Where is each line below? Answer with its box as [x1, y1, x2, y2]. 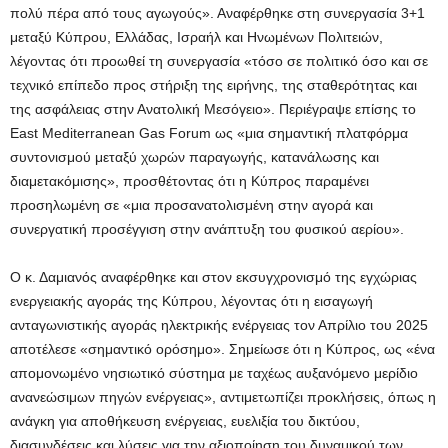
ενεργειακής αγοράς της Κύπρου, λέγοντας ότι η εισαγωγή [10, 293, 373, 310]
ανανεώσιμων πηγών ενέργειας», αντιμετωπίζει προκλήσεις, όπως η [10, 389, 436, 406]
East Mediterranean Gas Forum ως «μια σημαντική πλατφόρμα [10, 125, 408, 142]
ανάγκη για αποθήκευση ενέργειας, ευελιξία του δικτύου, [10, 413, 360, 430]
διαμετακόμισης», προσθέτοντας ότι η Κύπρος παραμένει [10, 173, 369, 190]
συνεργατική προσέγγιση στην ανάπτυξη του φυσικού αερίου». [10, 221, 404, 238]
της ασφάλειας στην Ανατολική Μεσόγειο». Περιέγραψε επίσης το [10, 101, 416, 118]
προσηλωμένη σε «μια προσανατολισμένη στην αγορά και [10, 197, 373, 214]
